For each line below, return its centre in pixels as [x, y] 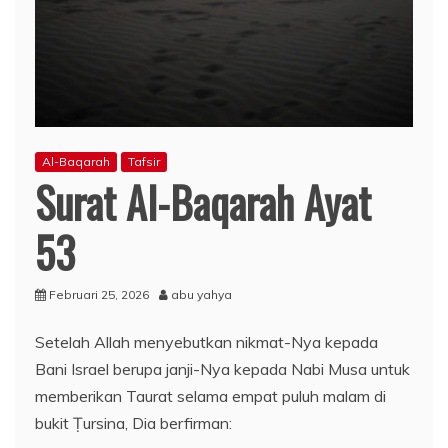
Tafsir [144, 162]
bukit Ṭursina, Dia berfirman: [133, 423]
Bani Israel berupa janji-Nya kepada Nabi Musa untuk [222, 369]
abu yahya [201, 295]
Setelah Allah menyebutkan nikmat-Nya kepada [206, 342]
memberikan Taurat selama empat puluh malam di [210, 396]
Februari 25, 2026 [99, 295]
